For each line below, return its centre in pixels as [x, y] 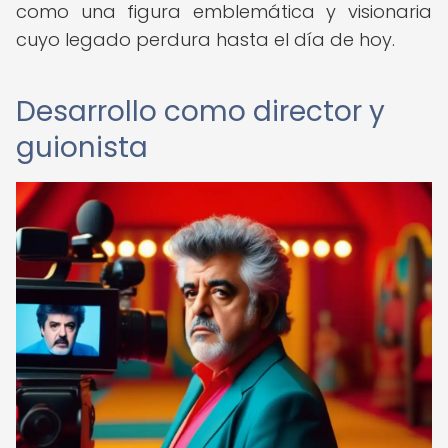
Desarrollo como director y [200, 111]
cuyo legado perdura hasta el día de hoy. [205, 39]
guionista [82, 147]
